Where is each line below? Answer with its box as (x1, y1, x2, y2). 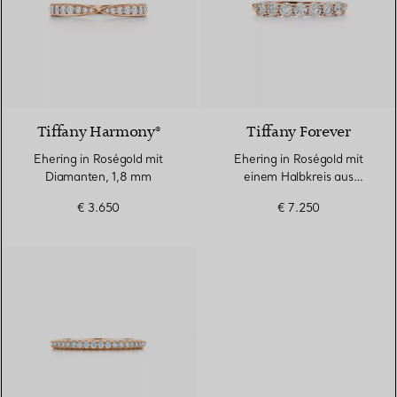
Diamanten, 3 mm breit (235, 187, 362, 201)
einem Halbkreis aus (244, 169, 354, 183)
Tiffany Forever (246, 122, 351, 142)
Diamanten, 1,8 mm (45, 169, 152, 183)
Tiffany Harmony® (36, 122, 160, 142)
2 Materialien (249, 74, 341, 92)
